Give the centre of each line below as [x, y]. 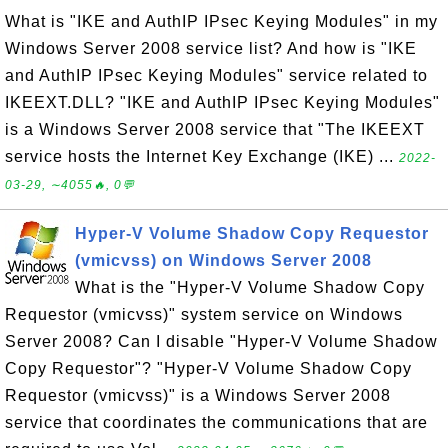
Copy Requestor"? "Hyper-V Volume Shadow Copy [208, 368]
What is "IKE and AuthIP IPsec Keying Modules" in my [221, 21]
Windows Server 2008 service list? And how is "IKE [211, 48]
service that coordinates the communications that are [216, 422]
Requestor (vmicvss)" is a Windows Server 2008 [198, 395]
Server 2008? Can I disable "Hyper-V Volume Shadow [221, 341]
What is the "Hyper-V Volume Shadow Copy [250, 287]
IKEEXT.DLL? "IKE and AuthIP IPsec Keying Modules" [222, 102]
